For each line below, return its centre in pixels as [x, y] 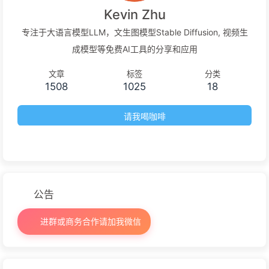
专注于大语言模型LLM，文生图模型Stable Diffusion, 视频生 [134, 32]
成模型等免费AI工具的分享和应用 [134, 49]
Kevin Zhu [134, 14]
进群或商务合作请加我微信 [89, 222]
